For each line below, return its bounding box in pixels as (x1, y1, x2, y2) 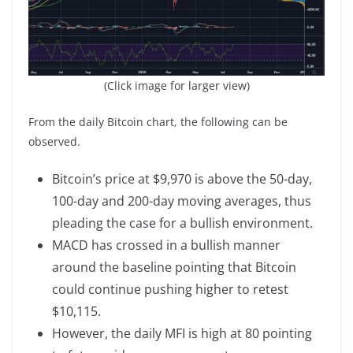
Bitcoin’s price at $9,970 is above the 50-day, (52, 169, 312, 188)
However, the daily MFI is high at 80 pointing (52, 324, 312, 342)
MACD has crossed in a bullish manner (52, 236, 281, 254)
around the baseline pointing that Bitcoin (52, 258, 296, 276)
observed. (28, 133, 80, 149)
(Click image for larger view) (103, 77, 250, 93)
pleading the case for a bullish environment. (52, 214, 313, 232)
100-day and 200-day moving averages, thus (52, 191, 311, 210)
